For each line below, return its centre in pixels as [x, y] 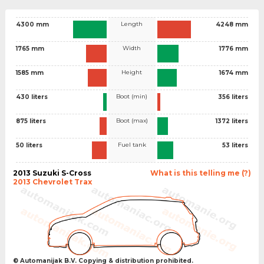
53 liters [235, 145]
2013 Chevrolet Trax [52, 181]
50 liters [29, 145]
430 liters [32, 97]
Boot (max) [132, 120]
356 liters [233, 97]
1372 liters [232, 121]
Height [132, 72]
